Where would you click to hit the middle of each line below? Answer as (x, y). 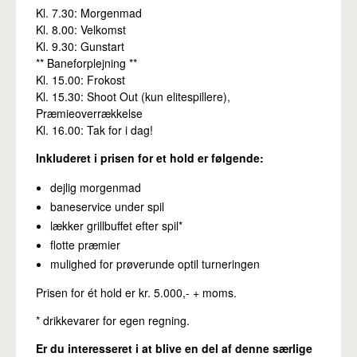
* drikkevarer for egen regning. (113, 321)
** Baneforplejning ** (86, 63)
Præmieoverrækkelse (89, 114)
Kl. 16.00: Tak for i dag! (94, 130)
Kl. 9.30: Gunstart (80, 47)
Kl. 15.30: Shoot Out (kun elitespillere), (133, 97)
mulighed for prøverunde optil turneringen (155, 264)
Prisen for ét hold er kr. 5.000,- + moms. (136, 293)
